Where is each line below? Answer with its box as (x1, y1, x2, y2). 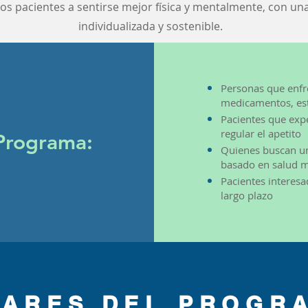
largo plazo (221, 188, 273, 202)
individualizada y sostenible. (78, 19, 223, 34)
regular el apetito (221, 126, 301, 140)
